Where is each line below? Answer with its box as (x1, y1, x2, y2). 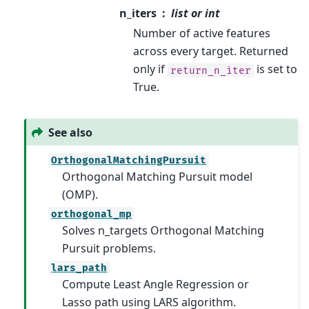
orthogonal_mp (51, 208, 132, 220)
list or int (171, 6, 221, 21)
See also (48, 124, 93, 140)
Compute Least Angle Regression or (61, 277, 249, 292)
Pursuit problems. (61, 241, 156, 257)
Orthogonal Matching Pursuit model (61, 169, 252, 185)
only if (132, 61, 168, 77)
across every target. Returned (132, 43, 288, 59)
